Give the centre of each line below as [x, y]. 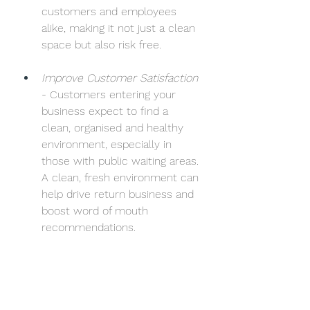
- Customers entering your [110, 94]
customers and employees [111, 11]
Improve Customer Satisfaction [120, 77]
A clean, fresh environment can [122, 177]
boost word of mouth [97, 210]
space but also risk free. [101, 44]
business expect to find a [107, 111]
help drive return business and [119, 194]
